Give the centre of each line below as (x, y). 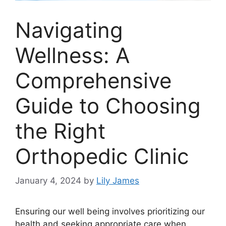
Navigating (69, 30)
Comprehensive (93, 80)
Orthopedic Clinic (102, 156)
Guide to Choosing (108, 105)
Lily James (118, 181)
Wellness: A (72, 55)
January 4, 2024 (48, 181)
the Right (60, 131)
